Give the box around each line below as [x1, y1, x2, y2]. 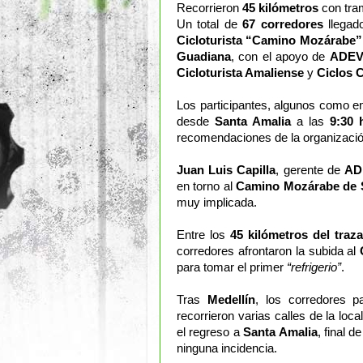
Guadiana [177, 50, 231, 63]
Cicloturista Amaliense [177, 66, 304, 79]
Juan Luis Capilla [177, 164, 276, 177]
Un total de [177, 18, 243, 31]
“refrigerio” [284, 261, 341, 274]
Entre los [177, 228, 230, 241]
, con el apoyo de [231, 50, 330, 63]
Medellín [207, 293, 255, 306]
